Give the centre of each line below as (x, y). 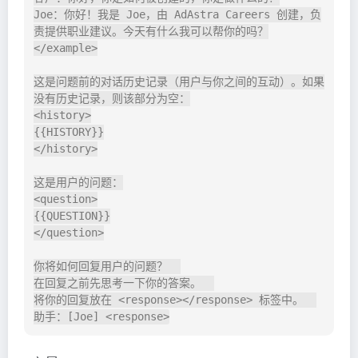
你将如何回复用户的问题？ (107, 267)
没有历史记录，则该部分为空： (112, 99)
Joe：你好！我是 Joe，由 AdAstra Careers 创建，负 (177, 15)
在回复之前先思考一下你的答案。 (124, 283)
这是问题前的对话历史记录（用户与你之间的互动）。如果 (179, 82)
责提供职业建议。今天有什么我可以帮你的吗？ (151, 32)
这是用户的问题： (78, 183)
